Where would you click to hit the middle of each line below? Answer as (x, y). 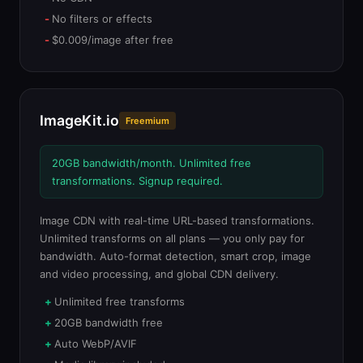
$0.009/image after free (113, 40)
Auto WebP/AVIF (96, 344)
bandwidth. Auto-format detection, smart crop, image (175, 256)
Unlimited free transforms (120, 301)
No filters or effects (102, 19)
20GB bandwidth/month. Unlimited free (152, 163)
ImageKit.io (79, 120)
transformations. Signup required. (137, 181)
